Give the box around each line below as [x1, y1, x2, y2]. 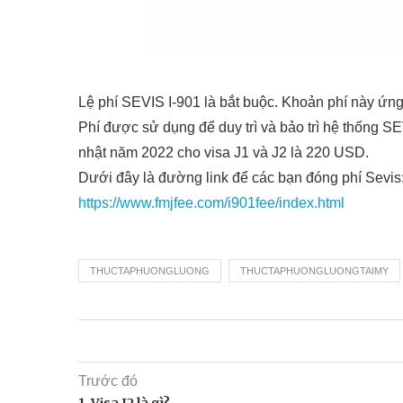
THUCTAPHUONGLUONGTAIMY [240, 265, 389, 276]
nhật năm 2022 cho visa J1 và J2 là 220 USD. [78, 145, 369, 160]
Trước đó [78, 373, 138, 389]
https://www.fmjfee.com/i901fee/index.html [78, 195, 345, 210]
